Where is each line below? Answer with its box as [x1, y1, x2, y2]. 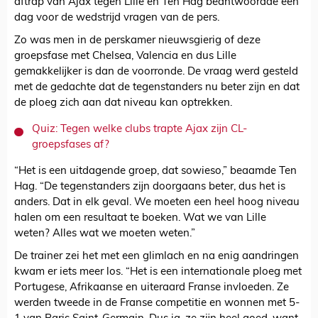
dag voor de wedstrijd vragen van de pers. [14, 13, 219, 24]
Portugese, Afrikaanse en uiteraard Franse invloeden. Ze [14, 283, 289, 294]
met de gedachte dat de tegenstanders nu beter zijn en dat [14, 82, 300, 94]
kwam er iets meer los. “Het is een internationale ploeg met [14, 267, 302, 278]
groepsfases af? [32, 140, 109, 151]
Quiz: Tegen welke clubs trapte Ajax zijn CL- [32, 124, 247, 136]
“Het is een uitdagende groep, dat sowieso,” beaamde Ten [14, 166, 297, 177]
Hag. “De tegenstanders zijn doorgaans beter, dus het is [14, 182, 285, 193]
